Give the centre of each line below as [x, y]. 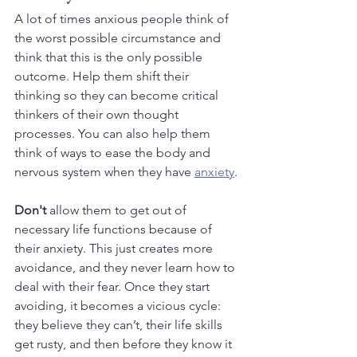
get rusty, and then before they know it [125, 343]
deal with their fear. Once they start [114, 286]
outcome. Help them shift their [103, 76]
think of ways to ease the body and [114, 152]
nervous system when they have [104, 171]
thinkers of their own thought [98, 114]
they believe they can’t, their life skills [120, 324]
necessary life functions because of [115, 229]
